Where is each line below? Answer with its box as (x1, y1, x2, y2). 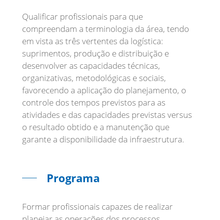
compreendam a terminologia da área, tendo (22, 23, 189, 34)
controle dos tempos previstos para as (22, 97, 165, 108)
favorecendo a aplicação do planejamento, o (22, 84, 186, 96)
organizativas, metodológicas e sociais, (22, 72, 166, 83)
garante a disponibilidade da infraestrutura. (22, 134, 184, 145)
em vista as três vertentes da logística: (22, 35, 163, 47)
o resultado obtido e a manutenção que (22, 121, 169, 133)
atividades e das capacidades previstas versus (22, 109, 192, 120)
